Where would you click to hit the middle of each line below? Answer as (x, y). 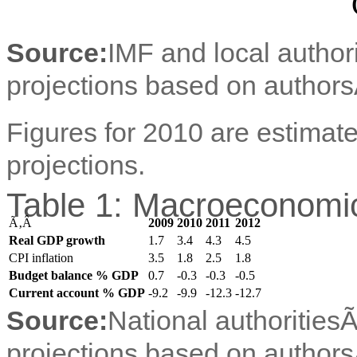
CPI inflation (41, 257)
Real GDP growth (57, 240)
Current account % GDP (77, 292)
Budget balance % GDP (74, 275)
